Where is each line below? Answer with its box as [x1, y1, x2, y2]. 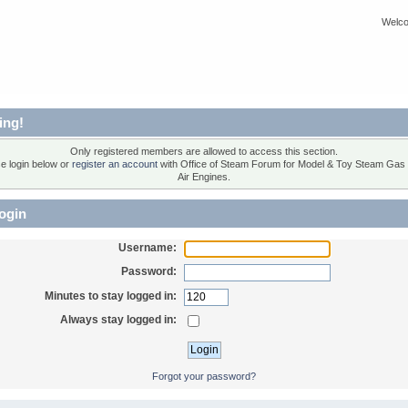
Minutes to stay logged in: [45, 289, 178, 302]
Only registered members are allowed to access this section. [70, 145, 338, 157]
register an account [71, 158, 158, 169]
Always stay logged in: [60, 313, 178, 327]
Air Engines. [178, 170, 230, 182]
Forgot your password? [152, 371, 256, 382]
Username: [118, 240, 178, 254]
